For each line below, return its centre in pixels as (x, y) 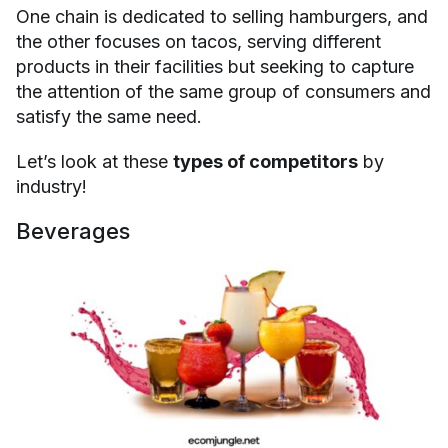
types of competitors (265, 162)
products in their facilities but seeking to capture (215, 67)
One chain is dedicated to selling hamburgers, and (222, 17)
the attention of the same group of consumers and (223, 92)
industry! (51, 187)
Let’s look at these (94, 162)
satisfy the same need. (109, 117)
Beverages (73, 231)
